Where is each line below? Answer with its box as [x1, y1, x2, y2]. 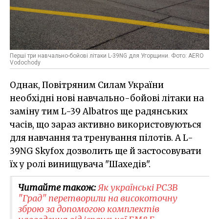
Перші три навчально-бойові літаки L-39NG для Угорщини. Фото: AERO [10, 52, 204, 59]
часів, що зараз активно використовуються [10, 119, 201, 130]
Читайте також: [18, 181, 98, 193]
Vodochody [10, 59, 41, 66]
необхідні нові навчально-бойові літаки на [10, 92, 204, 104]
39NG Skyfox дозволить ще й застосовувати [10, 145, 201, 156]
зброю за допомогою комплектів [18, 203, 159, 215]
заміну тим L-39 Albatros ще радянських [10, 106, 188, 117]
